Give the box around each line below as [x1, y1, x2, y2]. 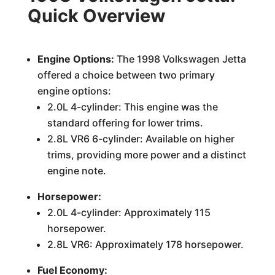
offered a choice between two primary [37, 69, 215, 81]
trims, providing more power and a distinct [47, 149, 246, 161]
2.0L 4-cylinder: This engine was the [47, 101, 218, 113]
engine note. [47, 165, 106, 177]
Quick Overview [27, 5, 165, 26]
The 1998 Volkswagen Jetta [114, 53, 246, 65]
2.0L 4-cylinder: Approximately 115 [47, 206, 211, 219]
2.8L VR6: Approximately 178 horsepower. [47, 238, 244, 250]
